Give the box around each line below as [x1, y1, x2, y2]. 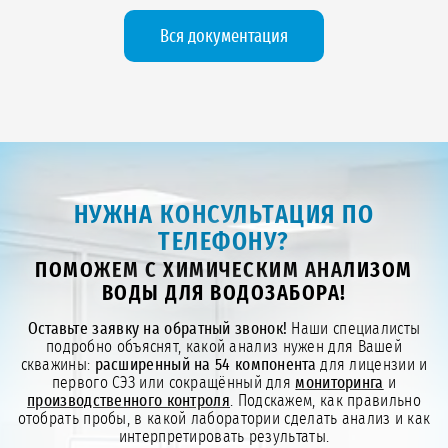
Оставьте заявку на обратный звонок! [27, 320, 288, 338]
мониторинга [295, 374, 384, 392]
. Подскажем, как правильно [230, 392, 421, 410]
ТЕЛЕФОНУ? [158, 229, 290, 256]
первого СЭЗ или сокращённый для [51, 374, 296, 392]
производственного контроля [27, 392, 230, 410]
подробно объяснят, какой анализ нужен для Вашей [45, 338, 403, 356]
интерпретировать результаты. [118, 428, 330, 446]
